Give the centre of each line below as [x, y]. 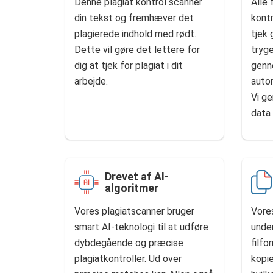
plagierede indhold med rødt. [135, 34]
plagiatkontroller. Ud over [128, 259]
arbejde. [91, 81]
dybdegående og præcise [129, 243]
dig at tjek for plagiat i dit [129, 66]
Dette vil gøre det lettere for [137, 50]
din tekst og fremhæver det [134, 18]
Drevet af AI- [137, 176]
